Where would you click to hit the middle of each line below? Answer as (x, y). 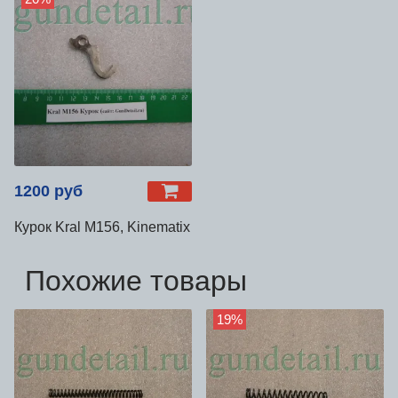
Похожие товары (136, 281)
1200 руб (48, 191)
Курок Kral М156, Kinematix (102, 227)
